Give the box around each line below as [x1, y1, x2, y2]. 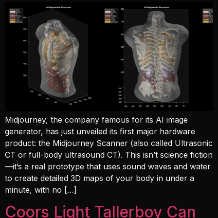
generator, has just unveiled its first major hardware [5, 127, 195, 137]
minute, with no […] [5, 185, 77, 195]
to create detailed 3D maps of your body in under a [5, 173, 194, 183]
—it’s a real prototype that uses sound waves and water [5, 162, 211, 172]
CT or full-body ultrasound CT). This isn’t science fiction [5, 150, 213, 160]
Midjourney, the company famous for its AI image [5, 115, 188, 125]
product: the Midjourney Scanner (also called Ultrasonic [5, 138, 213, 148]
